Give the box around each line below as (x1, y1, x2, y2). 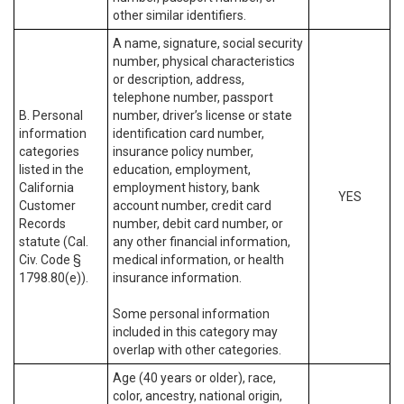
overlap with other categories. (113, 343, 281, 357)
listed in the (19, 162, 84, 177)
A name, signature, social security (113, 36, 303, 50)
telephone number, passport (113, 90, 273, 105)
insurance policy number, (113, 144, 253, 159)
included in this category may (113, 325, 278, 339)
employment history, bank (113, 180, 260, 195)
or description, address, (113, 72, 244, 87)
